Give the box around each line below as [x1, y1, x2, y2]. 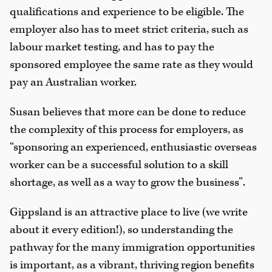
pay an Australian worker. [10, 75, 137, 90]
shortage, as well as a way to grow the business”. [10, 175, 245, 191]
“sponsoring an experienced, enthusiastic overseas [10, 140, 257, 155]
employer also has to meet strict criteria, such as [10, 22, 248, 38]
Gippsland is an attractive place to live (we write [10, 205, 248, 220]
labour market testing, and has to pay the [10, 39, 214, 55]
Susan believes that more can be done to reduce [10, 104, 246, 120]
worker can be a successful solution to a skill [10, 157, 228, 173]
